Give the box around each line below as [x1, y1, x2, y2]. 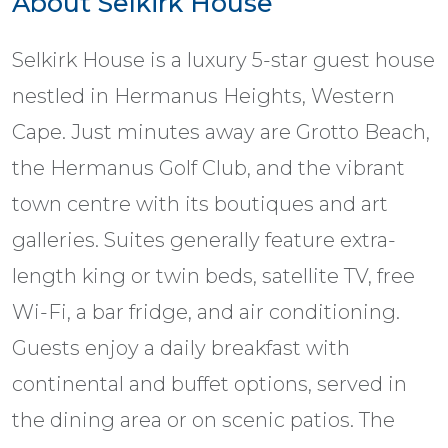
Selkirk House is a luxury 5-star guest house [12, 48, 435, 73]
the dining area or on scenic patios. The [12, 408, 395, 433]
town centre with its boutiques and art [12, 192, 388, 217]
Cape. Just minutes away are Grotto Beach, [12, 120, 430, 145]
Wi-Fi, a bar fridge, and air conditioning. [12, 300, 400, 325]
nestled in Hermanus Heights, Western [12, 84, 395, 109]
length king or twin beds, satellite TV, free [12, 264, 415, 289]
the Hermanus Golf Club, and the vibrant [12, 156, 405, 181]
